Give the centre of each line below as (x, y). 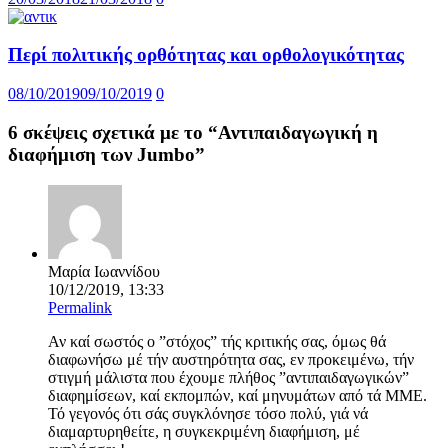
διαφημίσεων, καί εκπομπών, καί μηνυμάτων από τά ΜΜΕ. (237, 395)
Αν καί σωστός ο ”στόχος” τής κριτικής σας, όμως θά (217, 341)
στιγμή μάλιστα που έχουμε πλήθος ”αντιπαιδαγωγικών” (228, 377)
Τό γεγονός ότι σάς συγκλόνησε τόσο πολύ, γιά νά (208, 413)
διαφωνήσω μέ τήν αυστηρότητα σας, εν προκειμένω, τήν (231, 359)
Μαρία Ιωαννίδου (104, 271)
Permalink (80, 307)
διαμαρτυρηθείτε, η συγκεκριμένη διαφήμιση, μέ (204, 431)
